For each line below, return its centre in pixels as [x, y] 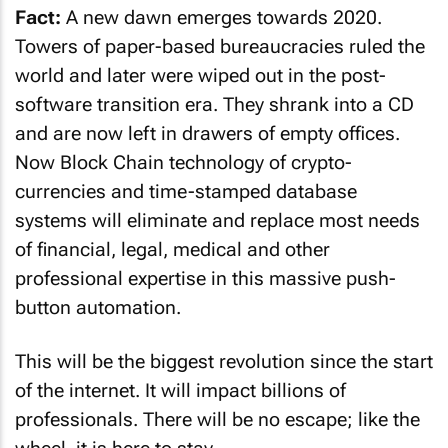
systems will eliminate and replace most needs [217, 220]
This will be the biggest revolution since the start [224, 361]
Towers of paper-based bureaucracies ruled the [220, 46]
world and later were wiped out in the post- [200, 75]
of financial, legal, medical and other [172, 249]
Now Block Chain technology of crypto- [183, 162]
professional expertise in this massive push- [205, 278]
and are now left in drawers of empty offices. [207, 133]
